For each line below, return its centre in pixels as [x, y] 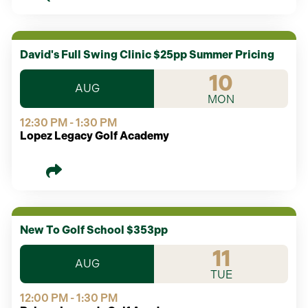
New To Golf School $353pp [94, 230]
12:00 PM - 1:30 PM [69, 298]
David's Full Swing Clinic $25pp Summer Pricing [255, 54]
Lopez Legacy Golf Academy [95, 135]
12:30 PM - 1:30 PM [68, 122]
